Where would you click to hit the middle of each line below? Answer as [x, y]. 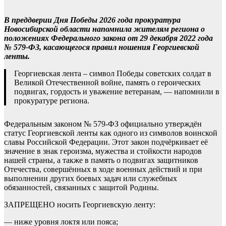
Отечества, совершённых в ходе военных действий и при [103, 169]
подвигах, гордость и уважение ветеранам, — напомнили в [117, 92]
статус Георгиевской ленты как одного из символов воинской [111, 133]
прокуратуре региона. [52, 101]
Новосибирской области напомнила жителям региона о [104, 29]
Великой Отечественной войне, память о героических [107, 82]
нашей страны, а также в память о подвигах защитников [101, 160]
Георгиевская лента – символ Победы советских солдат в [113, 73]
